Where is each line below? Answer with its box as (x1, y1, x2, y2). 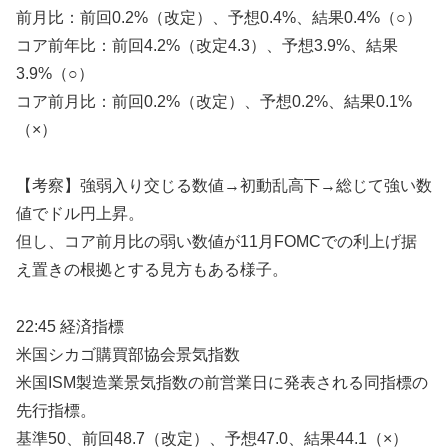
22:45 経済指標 (16, 318, 124, 336)
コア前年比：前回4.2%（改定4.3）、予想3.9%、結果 (16, 37, 398, 55)
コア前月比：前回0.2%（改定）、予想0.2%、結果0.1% (16, 93, 412, 111)
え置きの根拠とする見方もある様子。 (16, 261, 288, 279)
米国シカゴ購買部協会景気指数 (16, 346, 240, 364)
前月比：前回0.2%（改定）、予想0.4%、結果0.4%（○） (16, 9, 422, 27)
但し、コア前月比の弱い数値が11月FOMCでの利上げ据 (16, 233, 417, 251)
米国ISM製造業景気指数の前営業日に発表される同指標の (16, 374, 428, 392)
